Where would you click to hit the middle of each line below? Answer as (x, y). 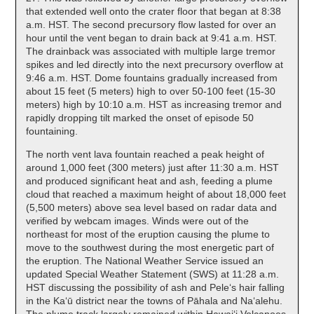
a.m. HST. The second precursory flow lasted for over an (151, 24)
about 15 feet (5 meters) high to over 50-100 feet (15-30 (151, 91)
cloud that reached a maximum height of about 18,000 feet (156, 194)
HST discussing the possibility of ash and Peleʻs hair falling (155, 287)
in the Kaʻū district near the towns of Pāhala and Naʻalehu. (154, 300)
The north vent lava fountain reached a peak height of (145, 154)
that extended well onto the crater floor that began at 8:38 (153, 11)
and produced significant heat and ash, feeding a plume (149, 180)
